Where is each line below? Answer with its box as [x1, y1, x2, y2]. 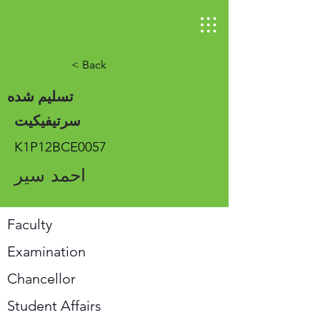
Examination [7, 243, 86, 260]
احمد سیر [14, 165, 86, 185]
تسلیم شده [7, 88, 74, 105]
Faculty [7, 216, 52, 233]
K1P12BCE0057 [14, 139, 106, 155]
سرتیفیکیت [14, 112, 81, 129]
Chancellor [7, 270, 76, 287]
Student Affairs [7, 297, 101, 314]
